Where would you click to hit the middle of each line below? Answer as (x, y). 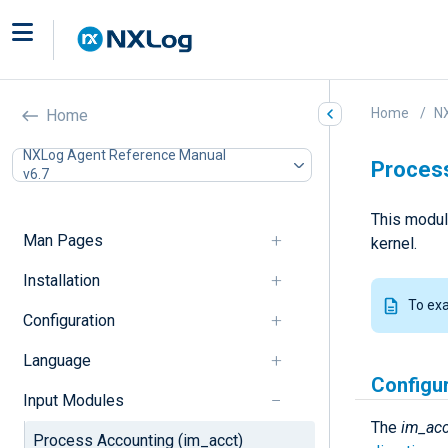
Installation (61, 280)
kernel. (394, 243)
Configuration (68, 320)
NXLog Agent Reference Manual (124, 154)
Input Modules (73, 400)
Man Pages (62, 240)
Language (56, 360)
